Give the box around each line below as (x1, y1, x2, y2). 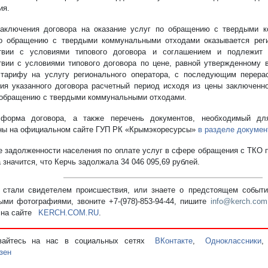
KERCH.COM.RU (38, 208, 99, 217)
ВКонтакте (155, 236, 193, 245)
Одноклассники (205, 236, 262, 245)
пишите (180, 196, 211, 206)
